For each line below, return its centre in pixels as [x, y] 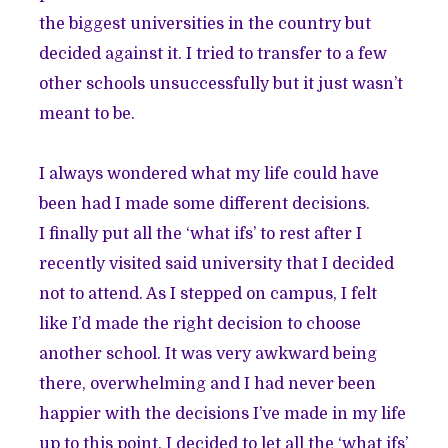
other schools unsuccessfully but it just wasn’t [221, 83]
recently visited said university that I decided [217, 263]
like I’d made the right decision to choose [200, 323]
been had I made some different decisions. [207, 203]
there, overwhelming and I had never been [208, 383]
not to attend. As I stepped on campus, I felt [208, 293]
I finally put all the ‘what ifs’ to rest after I [201, 233]
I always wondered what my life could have [209, 173]
